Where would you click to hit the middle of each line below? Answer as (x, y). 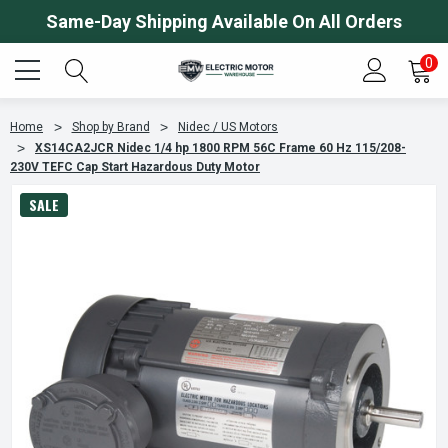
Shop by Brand (110, 127)
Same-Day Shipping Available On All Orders (224, 21)
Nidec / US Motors (228, 127)
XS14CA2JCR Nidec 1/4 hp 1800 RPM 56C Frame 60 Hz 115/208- (220, 148)
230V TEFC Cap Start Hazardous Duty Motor (135, 167)
